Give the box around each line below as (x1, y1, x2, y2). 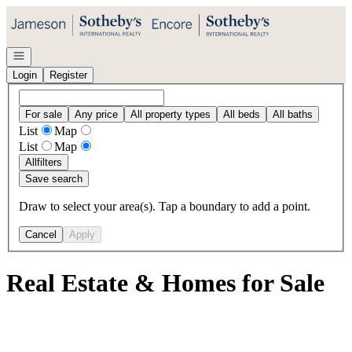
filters (37, 156, 62, 168)
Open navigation (12, 49, 86, 60)
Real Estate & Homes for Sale (6, 269, 324, 298)
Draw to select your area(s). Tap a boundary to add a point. (19, 199, 310, 213)
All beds (223, 108, 260, 120)
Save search (25, 172, 82, 185)
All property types (130, 108, 211, 120)
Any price (75, 108, 118, 120)
